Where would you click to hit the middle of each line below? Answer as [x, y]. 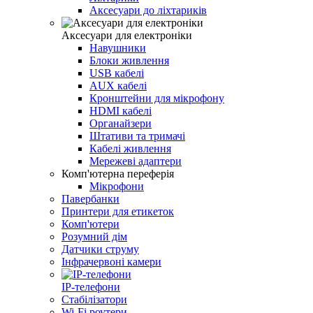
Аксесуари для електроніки [127, 36]
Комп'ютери [90, 224]
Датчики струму [100, 249]
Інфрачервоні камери [111, 262]
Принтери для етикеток [118, 212]
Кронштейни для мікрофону [157, 99]
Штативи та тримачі [137, 136]
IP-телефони [91, 287]
